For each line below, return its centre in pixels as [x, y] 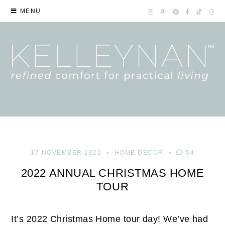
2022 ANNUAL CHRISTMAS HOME [113, 173]
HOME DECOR [139, 153]
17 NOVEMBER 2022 [66, 153]
